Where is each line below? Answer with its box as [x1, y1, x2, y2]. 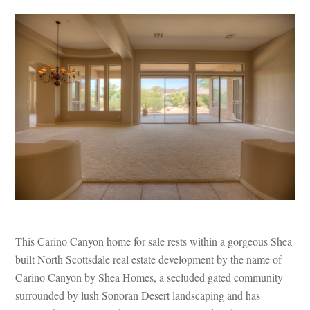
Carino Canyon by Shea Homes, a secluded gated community [15, 269, 284, 284]
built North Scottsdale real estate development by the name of [15, 251, 282, 266]
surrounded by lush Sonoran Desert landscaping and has [15, 287, 261, 302]
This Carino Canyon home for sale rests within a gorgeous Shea [15, 233, 293, 248]
